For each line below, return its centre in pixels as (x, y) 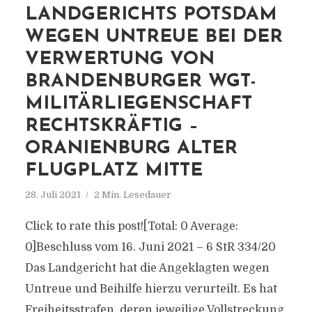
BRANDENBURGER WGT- (140, 82)
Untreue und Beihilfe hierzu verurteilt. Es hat (151, 289)
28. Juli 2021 (53, 195)
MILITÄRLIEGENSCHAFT (138, 104)
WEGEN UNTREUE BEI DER (154, 37)
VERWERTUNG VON (119, 60)
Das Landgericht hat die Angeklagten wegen (147, 268)
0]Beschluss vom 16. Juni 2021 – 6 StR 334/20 (150, 247)
